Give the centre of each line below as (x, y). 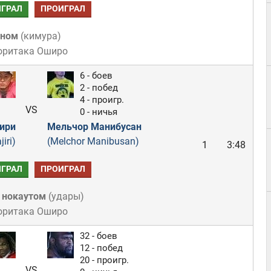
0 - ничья (98, 112)
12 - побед (101, 248)
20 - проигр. (104, 260)
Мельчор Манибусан (94, 127)
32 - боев (98, 236)
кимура (40, 36)
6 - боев (96, 76)
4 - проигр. (102, 100)
